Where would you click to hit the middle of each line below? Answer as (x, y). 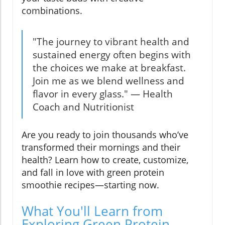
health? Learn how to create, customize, (105, 160)
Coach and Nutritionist (83, 107)
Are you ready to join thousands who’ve (105, 135)
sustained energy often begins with (112, 55)
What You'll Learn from (92, 211)
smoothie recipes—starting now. (90, 185)
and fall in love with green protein (93, 173)
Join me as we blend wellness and (108, 81)
